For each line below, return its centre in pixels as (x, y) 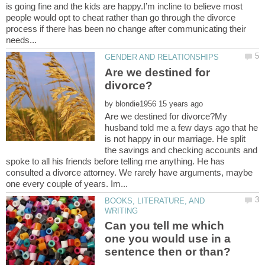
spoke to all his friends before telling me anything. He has (115, 161)
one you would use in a (168, 238)
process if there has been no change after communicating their (126, 29)
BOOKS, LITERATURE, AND (155, 201)
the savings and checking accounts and (181, 150)
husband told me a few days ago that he (182, 127)
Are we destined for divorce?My (166, 116)
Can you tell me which (165, 225)
